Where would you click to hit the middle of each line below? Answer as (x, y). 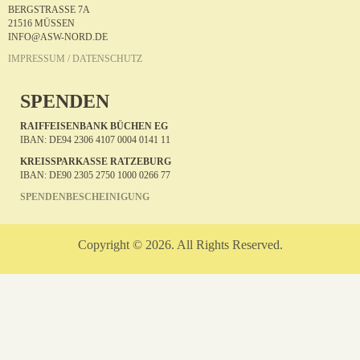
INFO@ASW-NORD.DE (58, 37)
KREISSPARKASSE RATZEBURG (96, 162)
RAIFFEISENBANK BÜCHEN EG (94, 126)
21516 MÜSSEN (41, 23)
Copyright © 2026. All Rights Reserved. (180, 245)
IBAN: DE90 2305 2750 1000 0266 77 (95, 175)
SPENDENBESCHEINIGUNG (85, 197)
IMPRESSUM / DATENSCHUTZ (75, 59)
